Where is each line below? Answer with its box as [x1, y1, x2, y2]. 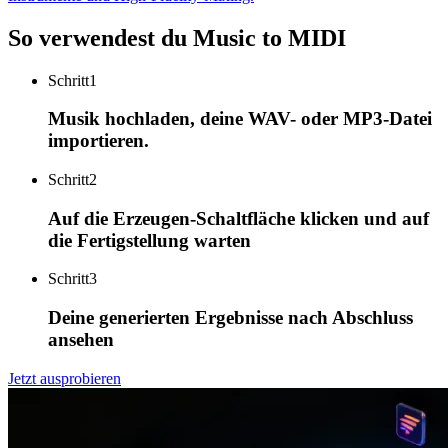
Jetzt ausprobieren [8, 369, 121, 387]
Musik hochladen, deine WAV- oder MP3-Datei [48, 108, 432, 130]
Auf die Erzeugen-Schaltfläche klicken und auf [48, 207, 429, 229]
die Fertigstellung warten [48, 229, 251, 251]
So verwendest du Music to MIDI [8, 24, 346, 51]
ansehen [48, 329, 114, 351]
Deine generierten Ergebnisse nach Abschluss [48, 307, 413, 329]
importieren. [48, 130, 149, 152]
